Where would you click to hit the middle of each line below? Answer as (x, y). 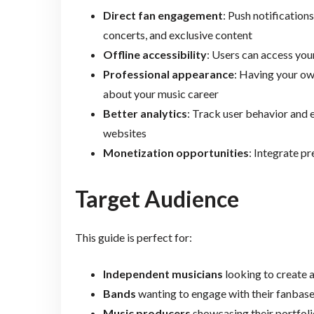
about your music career (161, 93)
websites (124, 132)
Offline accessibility (155, 54)
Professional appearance (168, 74)
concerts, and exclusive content (177, 34)
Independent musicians (163, 274)
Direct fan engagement (163, 15)
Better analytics (145, 113)
